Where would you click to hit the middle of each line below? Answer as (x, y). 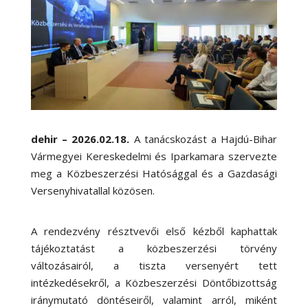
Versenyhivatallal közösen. (94, 190)
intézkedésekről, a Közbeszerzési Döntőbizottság (154, 282)
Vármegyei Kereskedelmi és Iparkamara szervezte (154, 156)
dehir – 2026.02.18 (79, 139)
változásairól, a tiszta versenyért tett (154, 265)
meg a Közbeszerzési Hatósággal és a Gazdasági (154, 173)
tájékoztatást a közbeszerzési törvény (154, 248)
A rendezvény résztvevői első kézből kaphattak (154, 231)
